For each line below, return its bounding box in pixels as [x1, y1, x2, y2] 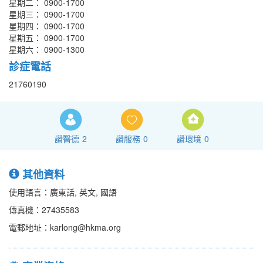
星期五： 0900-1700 [9, 32, 85, 44]
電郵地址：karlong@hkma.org [9, 221, 121, 234]
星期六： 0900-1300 [9, 43, 85, 56]
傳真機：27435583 [9, 204, 79, 216]
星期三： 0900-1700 [9, 8, 85, 21]
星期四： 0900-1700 [9, 20, 85, 32]
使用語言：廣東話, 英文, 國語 [9, 186, 117, 198]
